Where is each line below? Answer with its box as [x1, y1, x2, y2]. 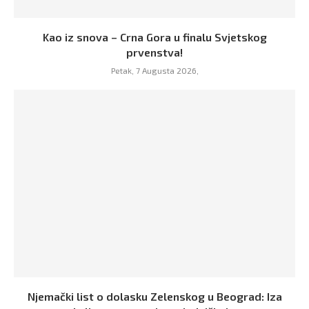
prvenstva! [126, 45, 183, 59]
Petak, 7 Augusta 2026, [110, 65, 199, 75]
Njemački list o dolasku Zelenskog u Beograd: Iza [27, 289, 282, 303]
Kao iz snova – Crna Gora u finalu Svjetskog [42, 30, 267, 43]
